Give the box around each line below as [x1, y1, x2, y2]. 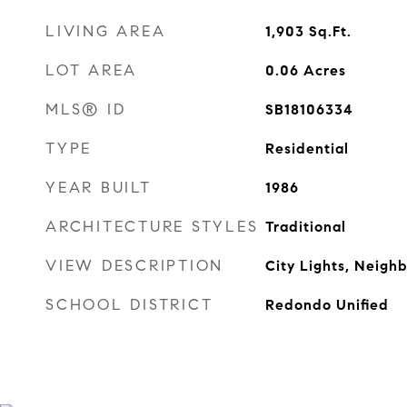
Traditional [264, 218, 346, 235]
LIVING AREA [45, 22, 166, 41]
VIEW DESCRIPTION [45, 256, 223, 275]
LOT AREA [45, 61, 137, 80]
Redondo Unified [264, 296, 389, 313]
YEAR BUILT [45, 178, 152, 197]
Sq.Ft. [308, 23, 352, 40]
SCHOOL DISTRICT [45, 295, 213, 314]
